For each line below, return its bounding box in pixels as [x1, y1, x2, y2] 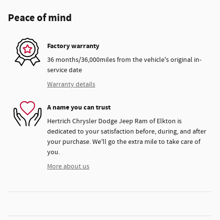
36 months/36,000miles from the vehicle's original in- [47, 55, 201, 65]
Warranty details [47, 80, 95, 89]
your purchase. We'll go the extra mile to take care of [47, 137, 200, 147]
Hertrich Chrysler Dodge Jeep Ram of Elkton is [47, 117, 182, 126]
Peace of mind [8, 11, 72, 26]
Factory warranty [47, 41, 99, 51]
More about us [47, 162, 89, 171]
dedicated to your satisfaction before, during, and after [47, 127, 206, 137]
